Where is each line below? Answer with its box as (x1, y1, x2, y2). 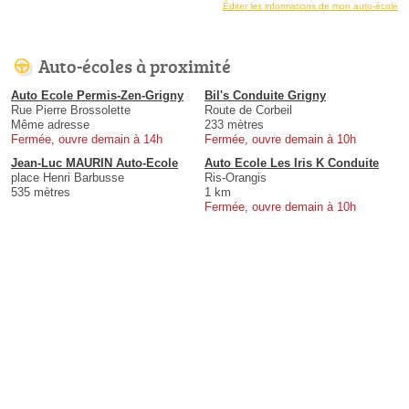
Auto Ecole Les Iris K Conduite (204, 155, 379, 170)
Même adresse (11, 117, 89, 131)
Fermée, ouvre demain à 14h (11, 131, 163, 146)
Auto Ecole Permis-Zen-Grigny (11, 88, 184, 102)
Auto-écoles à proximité (38, 52, 231, 79)
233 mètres (204, 117, 264, 131)
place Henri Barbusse (11, 170, 124, 184)
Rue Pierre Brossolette (11, 102, 131, 117)
